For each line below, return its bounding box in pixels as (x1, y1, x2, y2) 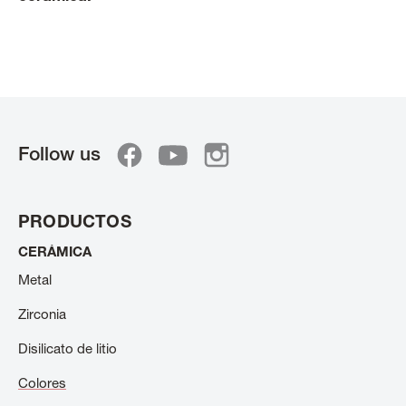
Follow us (18, 146, 101, 166)
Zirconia (18, 309, 66, 323)
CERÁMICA (18, 246, 92, 260)
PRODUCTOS (18, 215, 131, 232)
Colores (18, 378, 66, 391)
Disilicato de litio (18, 343, 117, 357)
